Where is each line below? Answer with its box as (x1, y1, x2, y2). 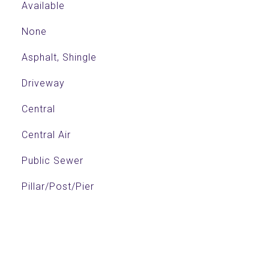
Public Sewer (21, 155, 83, 166)
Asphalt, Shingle (21, 52, 97, 63)
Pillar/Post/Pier (21, 181, 94, 192)
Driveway (21, 77, 65, 89)
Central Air (21, 129, 71, 141)
